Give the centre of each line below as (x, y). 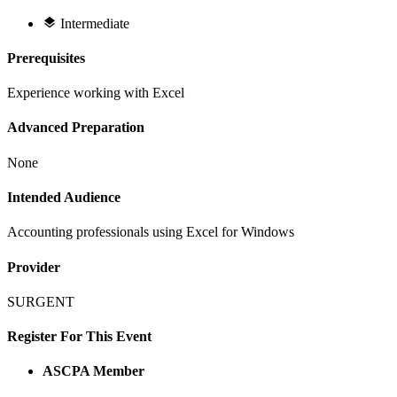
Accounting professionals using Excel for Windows (151, 232)
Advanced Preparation (76, 128)
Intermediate (95, 23)
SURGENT (41, 301)
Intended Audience (64, 197)
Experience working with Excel (96, 93)
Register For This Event (79, 337)
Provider (34, 267)
